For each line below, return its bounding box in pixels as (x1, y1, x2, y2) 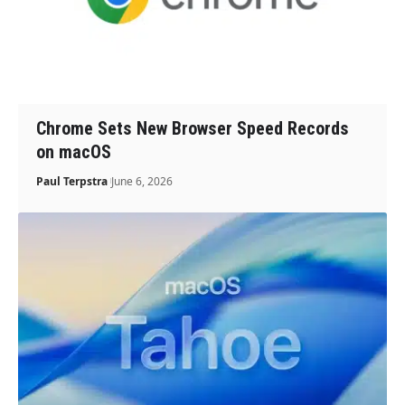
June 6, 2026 (111, 173, 174, 189)
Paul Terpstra (36, 173, 108, 189)
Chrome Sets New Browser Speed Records (36, 117, 350, 139)
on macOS (36, 140, 112, 163)
